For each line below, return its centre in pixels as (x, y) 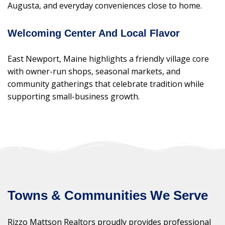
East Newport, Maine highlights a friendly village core (108, 59)
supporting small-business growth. (74, 97)
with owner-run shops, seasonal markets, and (94, 72)
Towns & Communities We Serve (108, 195)
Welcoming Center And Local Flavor (94, 33)
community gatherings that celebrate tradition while (106, 84)
